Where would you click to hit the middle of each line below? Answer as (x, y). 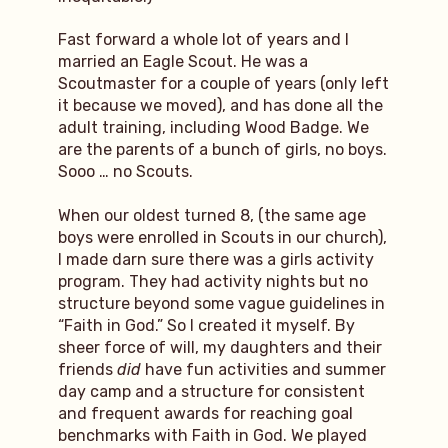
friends (87, 369)
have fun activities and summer (265, 369)
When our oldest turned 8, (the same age (211, 215)
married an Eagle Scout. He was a (182, 62)
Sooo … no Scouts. (125, 172)
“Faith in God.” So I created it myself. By (206, 325)
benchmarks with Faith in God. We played (212, 435)
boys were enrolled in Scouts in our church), (222, 237)
